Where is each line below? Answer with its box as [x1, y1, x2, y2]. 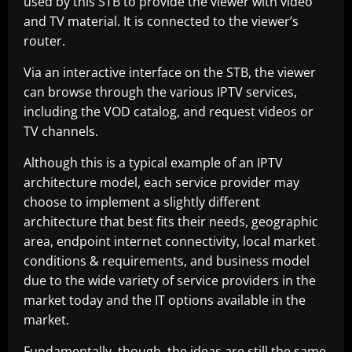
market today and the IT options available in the [24, 291, 306, 309]
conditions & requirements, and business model [24, 252, 310, 269]
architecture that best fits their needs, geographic [24, 213, 318, 230]
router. [24, 32, 65, 49]
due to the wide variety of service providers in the [24, 272, 316, 289]
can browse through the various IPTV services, [24, 83, 297, 101]
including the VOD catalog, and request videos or [24, 103, 313, 120]
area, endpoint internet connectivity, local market [24, 233, 316, 250]
